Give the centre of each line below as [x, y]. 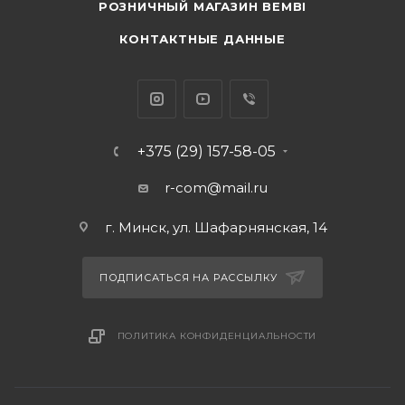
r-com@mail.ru [216, 188]
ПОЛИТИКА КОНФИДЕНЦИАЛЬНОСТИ [217, 336]
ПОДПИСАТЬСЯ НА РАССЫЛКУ [190, 278]
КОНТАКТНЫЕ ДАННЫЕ [202, 39]
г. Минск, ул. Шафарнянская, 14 [216, 227]
